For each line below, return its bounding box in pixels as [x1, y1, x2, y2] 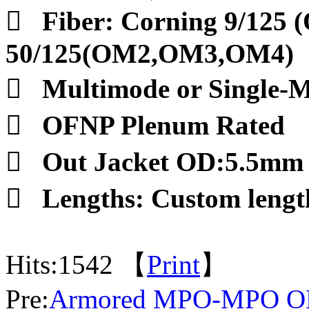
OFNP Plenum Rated [42, 110, 285, 140]
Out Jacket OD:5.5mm [42, 147, 303, 177]
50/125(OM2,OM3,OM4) [6, 39, 294, 68]
